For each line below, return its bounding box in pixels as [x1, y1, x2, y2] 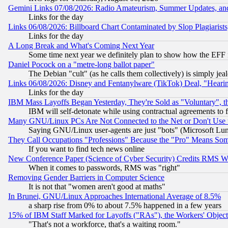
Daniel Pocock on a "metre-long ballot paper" [8, 60, 155, 69]
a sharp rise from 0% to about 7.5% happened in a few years [28, 201, 221, 210]
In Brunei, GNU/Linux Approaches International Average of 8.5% [8, 192, 221, 201]
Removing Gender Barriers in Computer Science [8, 173, 164, 182]
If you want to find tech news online [28, 145, 145, 154]
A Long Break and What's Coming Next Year [8, 41, 154, 50]
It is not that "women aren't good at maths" [28, 182, 165, 191]
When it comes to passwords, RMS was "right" [28, 163, 180, 173]
